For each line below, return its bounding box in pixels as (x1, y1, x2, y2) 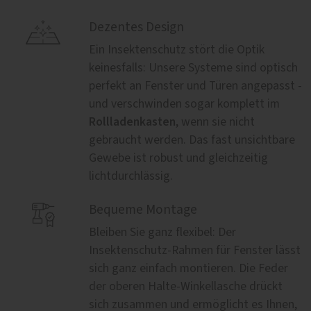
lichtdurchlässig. (89, 169, 173, 183)
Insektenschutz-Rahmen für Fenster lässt (89, 244, 301, 257)
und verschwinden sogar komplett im (89, 97, 280, 110)
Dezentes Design (89, 20, 184, 34)
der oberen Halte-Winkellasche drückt (89, 280, 283, 293)
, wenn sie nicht (176, 115, 255, 128)
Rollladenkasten (89, 112, 176, 131)
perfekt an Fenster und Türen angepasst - (89, 79, 302, 92)
